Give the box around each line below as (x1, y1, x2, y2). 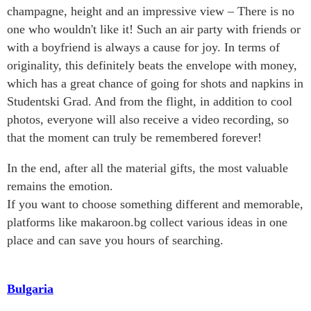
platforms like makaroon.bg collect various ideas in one (7, 215, 287, 229)
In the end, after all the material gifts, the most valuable (7, 161, 288, 175)
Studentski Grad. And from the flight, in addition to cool (7, 94, 292, 108)
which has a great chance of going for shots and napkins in (7, 76, 303, 90)
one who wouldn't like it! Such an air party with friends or (7, 22, 301, 36)
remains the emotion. (7, 179, 113, 193)
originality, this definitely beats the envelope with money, (7, 58, 297, 72)
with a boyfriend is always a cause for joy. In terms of (7, 40, 280, 54)
